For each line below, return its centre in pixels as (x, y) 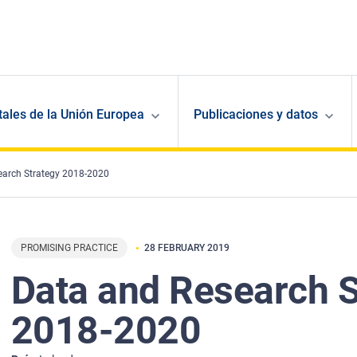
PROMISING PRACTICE (69, 248)
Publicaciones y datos (255, 115)
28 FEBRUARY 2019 (186, 248)
